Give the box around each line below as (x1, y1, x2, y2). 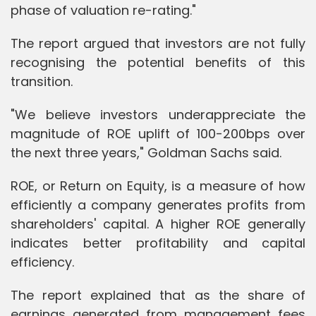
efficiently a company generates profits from (11, 195, 305, 214)
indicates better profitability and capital (11, 233, 305, 252)
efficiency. (11, 253, 74, 271)
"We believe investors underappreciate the (11, 105, 305, 123)
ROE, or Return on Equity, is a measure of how (11, 176, 305, 195)
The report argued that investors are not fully (11, 34, 305, 52)
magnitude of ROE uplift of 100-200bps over (11, 124, 305, 142)
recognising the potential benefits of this (11, 53, 305, 71)
